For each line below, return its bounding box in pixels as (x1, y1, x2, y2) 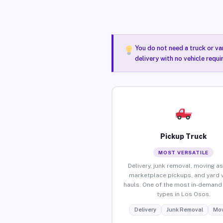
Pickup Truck (160, 132, 207, 140)
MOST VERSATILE (158, 149, 209, 155)
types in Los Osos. (156, 190, 211, 198)
